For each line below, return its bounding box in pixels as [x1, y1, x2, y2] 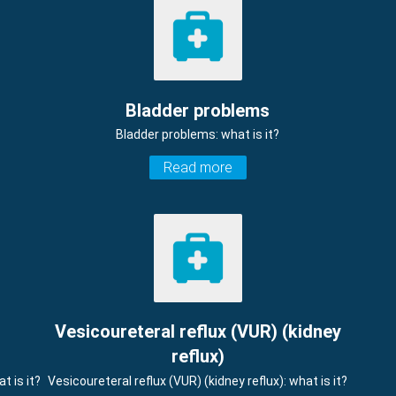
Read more [163, 158, 232, 176]
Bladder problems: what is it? [116, 126, 280, 141]
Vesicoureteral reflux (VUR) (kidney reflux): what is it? [48, 373, 348, 388]
